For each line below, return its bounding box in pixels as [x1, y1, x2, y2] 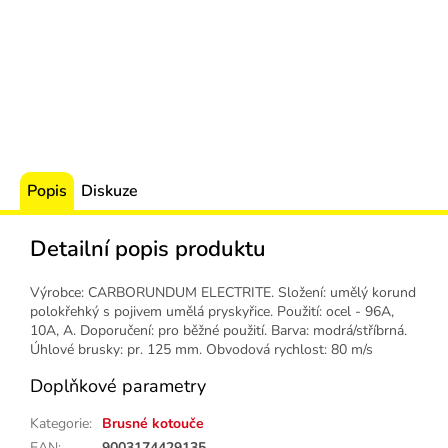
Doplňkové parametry [30, 374, 206, 399]
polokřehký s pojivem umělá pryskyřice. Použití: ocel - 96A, [30, 302, 394, 322]
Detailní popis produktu [30, 234, 266, 265]
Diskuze [81, 180, 138, 203]
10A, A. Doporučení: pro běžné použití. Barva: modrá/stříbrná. [30, 321, 407, 341]
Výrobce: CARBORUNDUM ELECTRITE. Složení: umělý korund [30, 283, 416, 303]
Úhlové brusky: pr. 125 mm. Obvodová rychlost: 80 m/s [30, 340, 373, 360]
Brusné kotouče [102, 414, 204, 434]
